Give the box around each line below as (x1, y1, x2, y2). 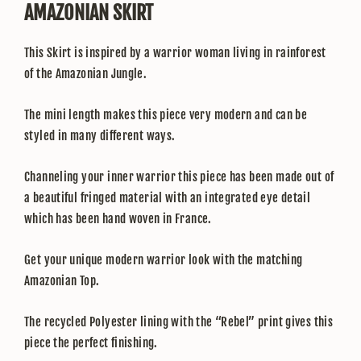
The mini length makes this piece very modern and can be (24, 107, 308, 123)
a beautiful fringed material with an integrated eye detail (24, 190, 311, 206)
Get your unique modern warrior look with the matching (24, 252, 303, 268)
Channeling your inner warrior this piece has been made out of (24, 169, 334, 185)
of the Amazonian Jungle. (24, 66, 147, 82)
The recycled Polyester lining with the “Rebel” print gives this (24, 314, 334, 330)
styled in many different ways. (24, 128, 176, 144)
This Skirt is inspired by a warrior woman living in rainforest (24, 45, 326, 61)
